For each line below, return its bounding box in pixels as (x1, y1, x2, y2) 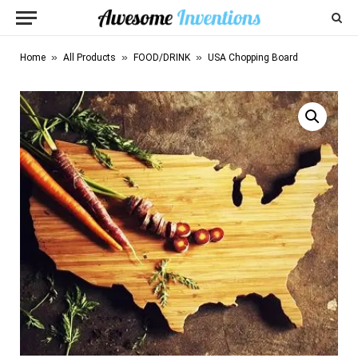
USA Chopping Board (208, 52, 298, 63)
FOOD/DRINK (133, 52, 190, 63)
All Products (63, 52, 116, 63)
